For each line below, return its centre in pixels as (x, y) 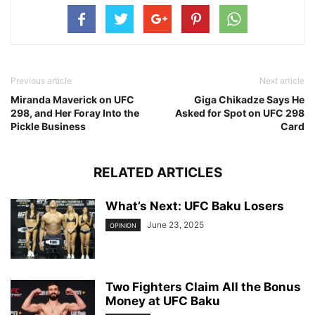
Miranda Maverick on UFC (72, 99)
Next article (282, 81)
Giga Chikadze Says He (249, 99)
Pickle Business (48, 126)
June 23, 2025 (175, 225)
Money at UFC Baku (163, 301)
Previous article (41, 81)
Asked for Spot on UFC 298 (240, 113)
